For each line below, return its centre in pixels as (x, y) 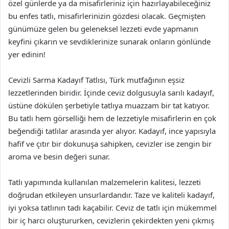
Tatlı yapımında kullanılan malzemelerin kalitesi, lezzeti (105, 182)
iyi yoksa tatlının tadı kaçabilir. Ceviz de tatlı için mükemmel (112, 208)
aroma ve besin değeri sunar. (59, 156)
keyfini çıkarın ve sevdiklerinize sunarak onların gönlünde (109, 41)
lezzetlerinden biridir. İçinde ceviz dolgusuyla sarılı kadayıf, (111, 93)
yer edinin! (27, 54)
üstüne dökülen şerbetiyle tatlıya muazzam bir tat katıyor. (109, 105)
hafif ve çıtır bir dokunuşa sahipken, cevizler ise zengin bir (110, 144)
